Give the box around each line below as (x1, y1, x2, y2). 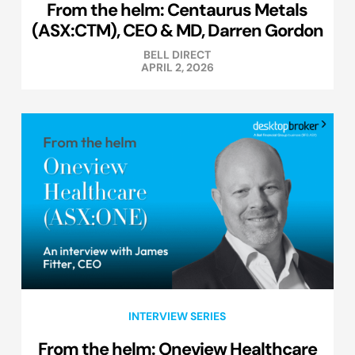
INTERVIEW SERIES (128, 309, 227, 324)
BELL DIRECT (143, 48, 212, 63)
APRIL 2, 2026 (140, 60, 214, 75)
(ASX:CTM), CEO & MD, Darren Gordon (31, 19, 323, 42)
